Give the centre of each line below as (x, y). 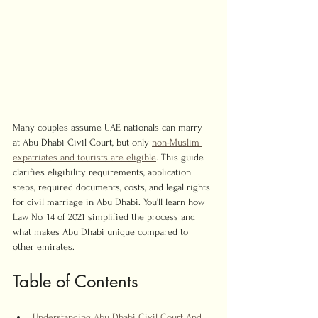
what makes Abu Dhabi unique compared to (102, 232)
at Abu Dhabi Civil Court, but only (82, 142)
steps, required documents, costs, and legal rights (113, 187)
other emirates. (44, 247)
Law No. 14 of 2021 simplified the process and (105, 217)
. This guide (181, 157)
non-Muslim (177, 142)
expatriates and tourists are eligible (84, 157)
